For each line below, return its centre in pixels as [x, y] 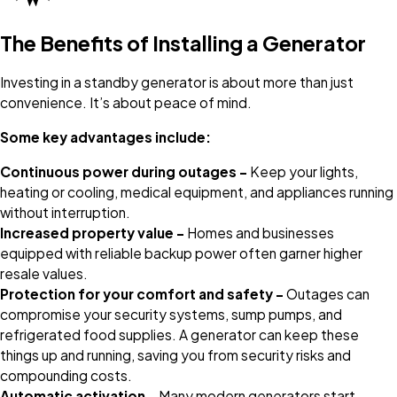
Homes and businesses [259, 232]
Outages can [327, 293]
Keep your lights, [303, 171]
